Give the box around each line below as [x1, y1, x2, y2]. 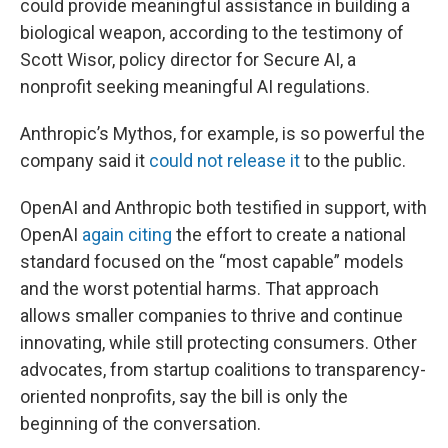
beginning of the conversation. [20, 413, 261, 434]
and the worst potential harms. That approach [20, 278, 379, 299]
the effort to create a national [172, 224, 406, 245]
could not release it [149, 150, 300, 171]
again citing [82, 224, 172, 245]
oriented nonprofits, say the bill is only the [20, 386, 348, 407]
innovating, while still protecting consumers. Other [20, 332, 417, 353]
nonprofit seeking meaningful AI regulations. [20, 76, 370, 97]
